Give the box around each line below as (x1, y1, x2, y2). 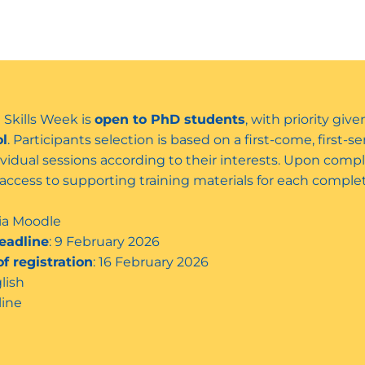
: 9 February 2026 (48, 234, 160, 250)
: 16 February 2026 (92, 254, 209, 270)
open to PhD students (94, 111, 245, 127)
